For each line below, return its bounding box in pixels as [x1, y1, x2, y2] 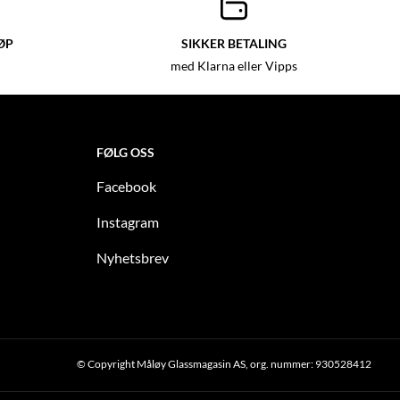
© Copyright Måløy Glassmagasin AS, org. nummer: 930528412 [77, 356, 371, 371]
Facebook [96, 177, 156, 195]
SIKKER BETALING [181, 35, 287, 51]
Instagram [96, 212, 159, 230]
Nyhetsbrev [96, 248, 169, 266]
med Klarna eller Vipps [171, 58, 297, 73]
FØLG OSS [96, 144, 154, 160]
